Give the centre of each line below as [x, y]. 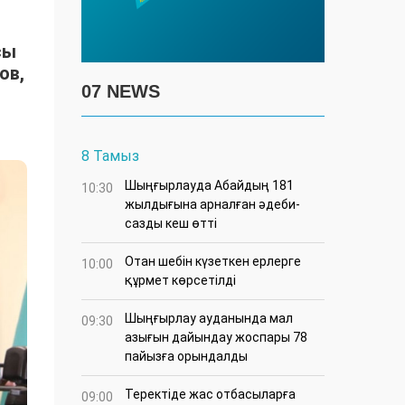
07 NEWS [121, 92]
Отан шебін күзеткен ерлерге [213, 262]
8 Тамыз [110, 156]
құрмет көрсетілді [180, 281]
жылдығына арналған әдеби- [212, 205]
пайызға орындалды [186, 357]
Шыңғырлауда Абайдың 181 [209, 186]
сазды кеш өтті [171, 224]
